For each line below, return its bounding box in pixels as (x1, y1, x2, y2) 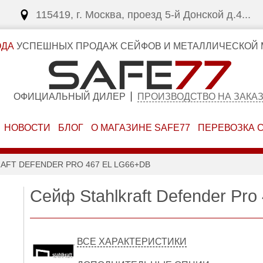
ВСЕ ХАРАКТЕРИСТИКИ (77, 237, 187, 247)
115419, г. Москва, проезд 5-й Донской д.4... (36, 9, 251, 21)
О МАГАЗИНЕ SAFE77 (90, 123, 190, 133)
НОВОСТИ (4, 123, 51, 133)
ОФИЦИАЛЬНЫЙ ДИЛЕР (13, 92, 126, 102)
